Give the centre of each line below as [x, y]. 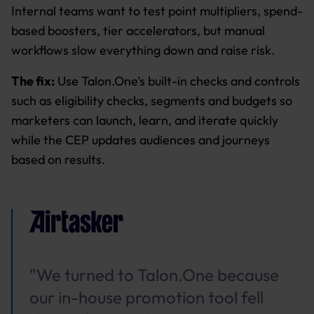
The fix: [33, 81]
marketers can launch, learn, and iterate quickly [145, 120]
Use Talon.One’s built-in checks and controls [177, 81]
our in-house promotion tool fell [146, 297]
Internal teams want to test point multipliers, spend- [157, 11]
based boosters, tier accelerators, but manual [138, 30]
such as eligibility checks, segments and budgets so [152, 101]
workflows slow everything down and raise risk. [143, 50]
